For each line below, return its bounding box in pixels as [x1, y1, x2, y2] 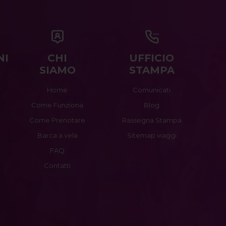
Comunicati [133, 86, 171, 94]
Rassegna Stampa [122, 116, 182, 125]
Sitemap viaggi [127, 131, 177, 140]
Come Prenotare [29, 116, 86, 125]
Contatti [44, 161, 71, 170]
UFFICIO [129, 52, 175, 65]
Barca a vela [37, 131, 78, 140]
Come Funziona [31, 101, 84, 109]
